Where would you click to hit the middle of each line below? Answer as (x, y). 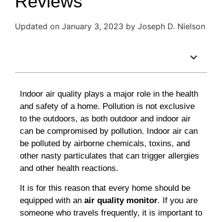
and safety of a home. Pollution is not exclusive (107, 107)
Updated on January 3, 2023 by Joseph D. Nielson (110, 27)
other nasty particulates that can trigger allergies (110, 156)
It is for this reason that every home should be (105, 188)
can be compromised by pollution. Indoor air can (109, 131)
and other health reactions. (69, 168)
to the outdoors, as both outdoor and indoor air (105, 119)
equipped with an (52, 200)
